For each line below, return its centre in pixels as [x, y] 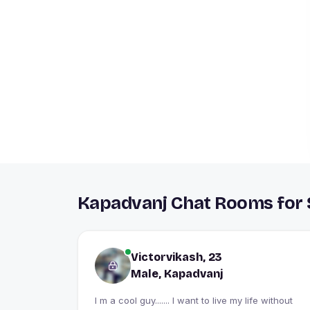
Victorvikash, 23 [176, 257]
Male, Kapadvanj [177, 273]
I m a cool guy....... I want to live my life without [194, 300]
